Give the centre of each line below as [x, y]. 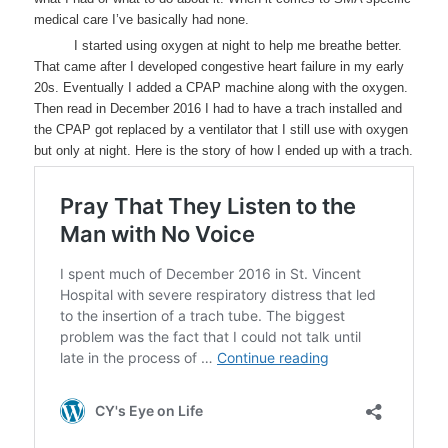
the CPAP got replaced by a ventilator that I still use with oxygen [221, 129]
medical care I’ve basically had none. [142, 19]
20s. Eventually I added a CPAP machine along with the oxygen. [221, 87]
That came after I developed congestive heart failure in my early [219, 66]
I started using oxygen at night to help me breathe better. [238, 45]
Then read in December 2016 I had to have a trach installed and [218, 108]
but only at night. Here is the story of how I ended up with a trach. [224, 150]
